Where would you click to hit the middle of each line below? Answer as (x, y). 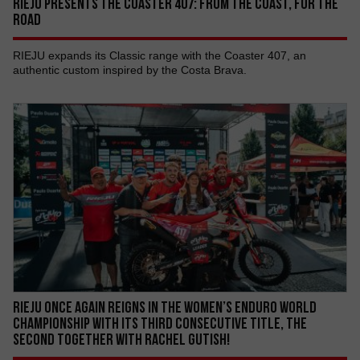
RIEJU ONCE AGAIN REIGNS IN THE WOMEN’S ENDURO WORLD (165, 307)
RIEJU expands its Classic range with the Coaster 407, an (160, 55)
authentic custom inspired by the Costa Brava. (130, 70)
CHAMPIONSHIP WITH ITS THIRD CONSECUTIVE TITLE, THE (160, 323)
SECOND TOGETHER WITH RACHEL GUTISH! (121, 339)
